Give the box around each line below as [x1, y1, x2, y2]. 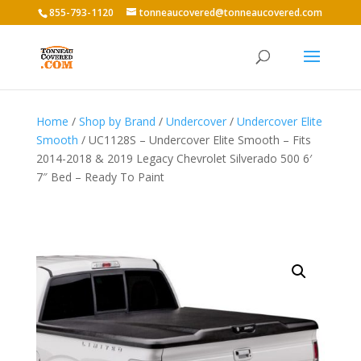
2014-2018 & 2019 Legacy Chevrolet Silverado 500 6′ [35, 151, 312, 166]
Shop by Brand [78, 114, 156, 129]
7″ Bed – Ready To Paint [35, 169, 164, 185]
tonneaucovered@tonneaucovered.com [139, 6, 323, 19]
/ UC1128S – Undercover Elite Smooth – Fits [77, 132, 311, 147]
